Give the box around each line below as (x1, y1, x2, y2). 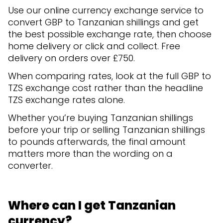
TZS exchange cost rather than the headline (8, 82, 203, 95)
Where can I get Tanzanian (8, 197, 176, 214)
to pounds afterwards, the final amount (8, 135, 186, 148)
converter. (8, 159, 53, 172)
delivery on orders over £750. (8, 52, 137, 65)
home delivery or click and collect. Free (8, 40, 180, 53)
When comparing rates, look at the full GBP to (8, 70, 211, 83)
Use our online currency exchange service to (8, 4, 204, 17)
